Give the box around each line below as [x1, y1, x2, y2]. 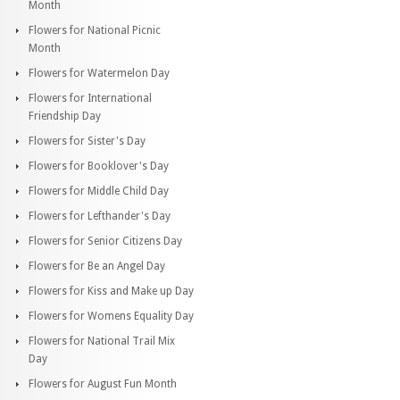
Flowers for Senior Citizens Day [29, 234, 182, 247]
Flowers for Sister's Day [29, 134, 146, 147]
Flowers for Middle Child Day [29, 184, 169, 197]
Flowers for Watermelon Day [29, 66, 170, 79]
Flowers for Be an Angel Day [29, 259, 165, 272]
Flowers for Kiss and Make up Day [29, 284, 194, 297]
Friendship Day [29, 109, 101, 122]
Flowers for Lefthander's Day [29, 209, 171, 222]
